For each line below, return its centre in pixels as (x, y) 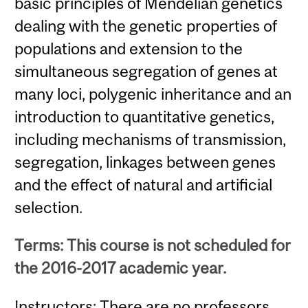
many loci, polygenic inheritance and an (153, 94)
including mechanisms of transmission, (151, 140)
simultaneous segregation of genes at (146, 71)
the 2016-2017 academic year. (121, 268)
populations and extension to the (129, 49)
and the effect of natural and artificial (144, 185)
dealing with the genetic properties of (146, 26)
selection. (49, 208)
